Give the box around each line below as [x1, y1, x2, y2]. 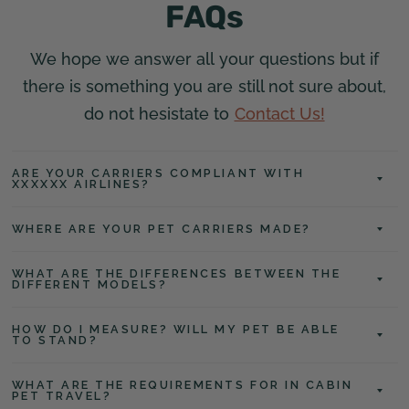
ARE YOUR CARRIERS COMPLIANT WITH [11, 165, 305, 180]
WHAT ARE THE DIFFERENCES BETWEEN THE [11, 266, 341, 280]
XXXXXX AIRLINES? [11, 176, 151, 191]
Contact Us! [234, 103, 325, 123]
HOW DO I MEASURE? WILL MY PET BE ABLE [11, 321, 340, 336]
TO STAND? [11, 332, 99, 347]
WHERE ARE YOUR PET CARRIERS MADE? [11, 221, 311, 236]
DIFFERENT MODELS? [11, 277, 168, 291]
